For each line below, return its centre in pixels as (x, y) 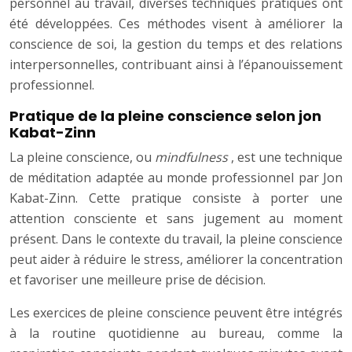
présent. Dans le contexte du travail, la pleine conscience (176, 239)
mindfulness (193, 158)
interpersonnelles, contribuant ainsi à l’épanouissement (176, 65)
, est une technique (287, 158)
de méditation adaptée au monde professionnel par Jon (176, 178)
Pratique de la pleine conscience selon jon (165, 116)
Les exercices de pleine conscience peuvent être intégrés (176, 313)
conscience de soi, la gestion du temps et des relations (176, 44)
